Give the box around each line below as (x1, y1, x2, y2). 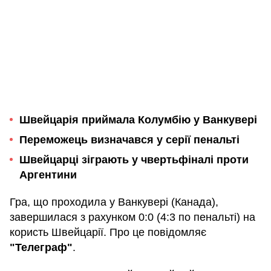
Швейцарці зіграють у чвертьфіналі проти (19, 153, 249, 166)
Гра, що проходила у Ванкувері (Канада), (10, 195, 218, 208)
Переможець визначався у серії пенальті (19, 133, 240, 146)
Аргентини (19, 168, 77, 181)
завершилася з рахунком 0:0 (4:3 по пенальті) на (10, 211, 255, 223)
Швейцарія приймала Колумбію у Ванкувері (19, 113, 257, 126)
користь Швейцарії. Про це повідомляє (10, 226, 206, 238)
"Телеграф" (10, 241, 73, 253)
